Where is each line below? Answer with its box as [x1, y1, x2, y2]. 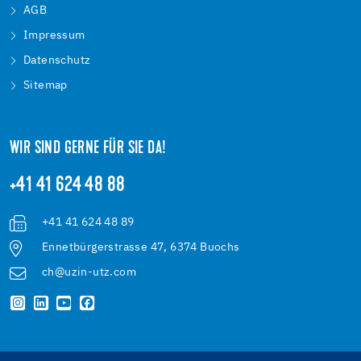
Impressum [23, 30, 85, 42]
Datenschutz [23, 55, 91, 67]
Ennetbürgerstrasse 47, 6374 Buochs [42, 242, 240, 254]
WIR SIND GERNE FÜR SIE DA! [10, 140, 167, 159]
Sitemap [23, 80, 68, 92]
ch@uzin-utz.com [42, 267, 136, 279]
